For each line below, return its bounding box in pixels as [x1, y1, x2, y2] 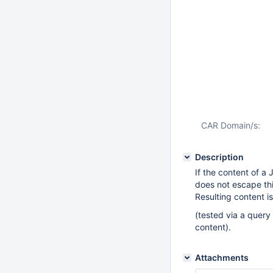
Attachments [195, 252, 249, 263]
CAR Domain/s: [201, 120, 260, 130]
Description [195, 152, 244, 162]
